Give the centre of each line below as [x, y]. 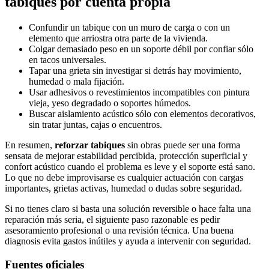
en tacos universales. [68, 60]
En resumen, [30, 145]
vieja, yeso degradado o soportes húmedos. [110, 103]
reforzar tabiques [90, 145]
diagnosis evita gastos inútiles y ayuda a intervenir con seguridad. [128, 241]
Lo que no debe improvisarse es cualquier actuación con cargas [124, 178]
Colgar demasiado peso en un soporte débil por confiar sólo [141, 49]
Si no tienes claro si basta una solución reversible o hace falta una [128, 209]
